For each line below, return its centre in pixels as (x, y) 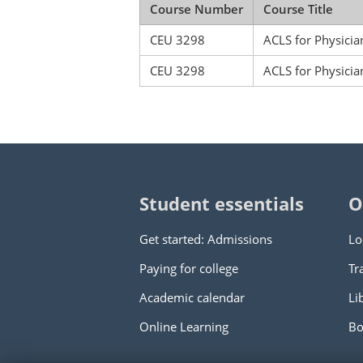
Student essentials (222, 204)
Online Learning (184, 327)
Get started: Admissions (206, 239)
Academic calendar (192, 297)
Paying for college (189, 268)
